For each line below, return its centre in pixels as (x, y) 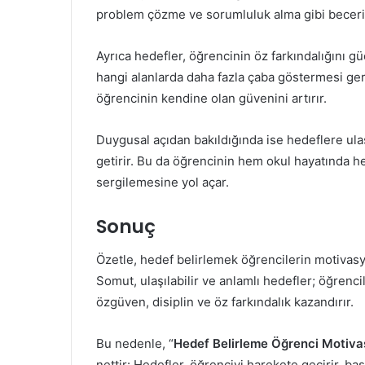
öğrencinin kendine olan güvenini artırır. (211, 99)
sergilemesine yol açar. (163, 182)
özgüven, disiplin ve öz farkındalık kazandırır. (225, 301)
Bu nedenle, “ (135, 343)
